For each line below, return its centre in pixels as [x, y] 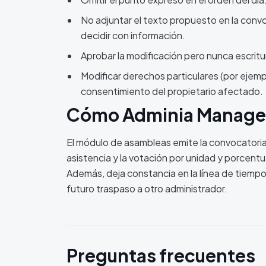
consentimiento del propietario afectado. [172, 91]
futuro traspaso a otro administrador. [147, 189]
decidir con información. [133, 35]
